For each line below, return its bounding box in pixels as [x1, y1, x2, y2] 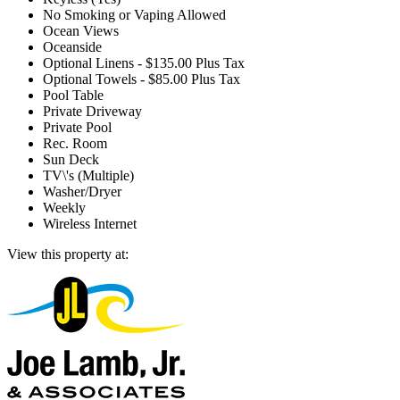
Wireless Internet [43, 215, 137, 231]
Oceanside [43, 38, 102, 54]
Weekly [43, 199, 86, 215]
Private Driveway [43, 103, 142, 119]
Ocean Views [43, 22, 119, 38]
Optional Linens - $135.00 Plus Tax [43, 54, 245, 71]
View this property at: [7, 246, 129, 262]
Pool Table [43, 87, 104, 103]
